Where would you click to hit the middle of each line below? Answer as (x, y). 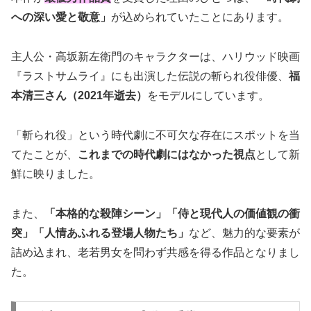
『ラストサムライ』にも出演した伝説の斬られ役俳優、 (150, 76)
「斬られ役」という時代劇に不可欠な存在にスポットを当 (155, 135)
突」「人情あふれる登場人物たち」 (100, 233)
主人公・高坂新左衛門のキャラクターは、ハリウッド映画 (155, 57)
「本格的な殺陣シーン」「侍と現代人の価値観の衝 (172, 213)
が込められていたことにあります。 (200, 17)
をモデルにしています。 (208, 95)
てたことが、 (44, 154)
